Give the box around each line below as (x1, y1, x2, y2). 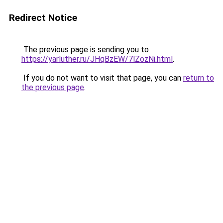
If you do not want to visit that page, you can (21, 73, 183, 83)
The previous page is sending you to (21, 45, 149, 54)
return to (183, 73, 214, 83)
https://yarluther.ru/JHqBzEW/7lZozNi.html (21, 54, 173, 64)
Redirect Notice (9, 12, 77, 23)
